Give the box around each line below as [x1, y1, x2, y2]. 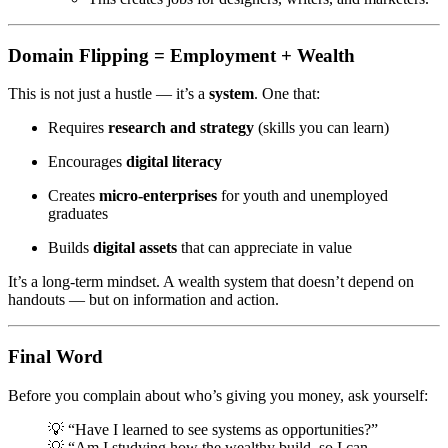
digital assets [93, 239, 177, 257]
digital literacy [126, 153, 222, 171]
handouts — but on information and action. [8, 291, 279, 309]
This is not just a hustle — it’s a [8, 85, 209, 103]
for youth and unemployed [217, 187, 388, 205]
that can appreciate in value [177, 239, 352, 257]
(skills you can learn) [254, 119, 389, 137]
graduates [48, 205, 108, 223]
